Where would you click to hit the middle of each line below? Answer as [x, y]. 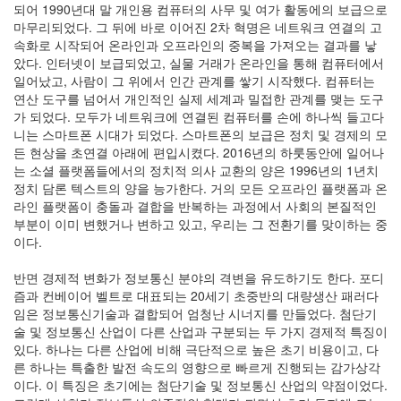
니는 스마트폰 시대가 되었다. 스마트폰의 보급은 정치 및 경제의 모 [200, 134]
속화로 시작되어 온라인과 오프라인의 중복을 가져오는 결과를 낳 [195, 45]
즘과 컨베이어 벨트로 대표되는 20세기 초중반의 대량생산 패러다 [196, 295]
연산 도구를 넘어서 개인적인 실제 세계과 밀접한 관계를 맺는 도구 [199, 98]
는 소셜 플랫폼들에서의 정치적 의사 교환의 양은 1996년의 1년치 [196, 170]
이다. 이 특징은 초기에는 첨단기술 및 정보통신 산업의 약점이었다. [200, 385]
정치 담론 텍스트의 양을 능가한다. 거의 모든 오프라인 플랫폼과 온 [200, 188]
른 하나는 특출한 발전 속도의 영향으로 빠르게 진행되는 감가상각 [197, 367]
